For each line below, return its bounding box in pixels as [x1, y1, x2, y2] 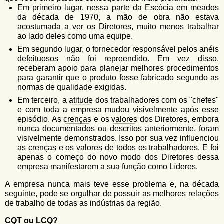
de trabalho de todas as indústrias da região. [5, 199, 162, 207]
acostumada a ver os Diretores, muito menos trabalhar [17, 22, 219, 31]
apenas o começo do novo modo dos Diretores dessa [17, 153, 219, 161]
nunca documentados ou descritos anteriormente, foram [17, 124, 219, 133]
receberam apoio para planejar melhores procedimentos [17, 64, 219, 72]
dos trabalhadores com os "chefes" [93, 96, 219, 104]
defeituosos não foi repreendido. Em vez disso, [17, 54, 219, 63]
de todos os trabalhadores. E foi [102, 143, 219, 152]
